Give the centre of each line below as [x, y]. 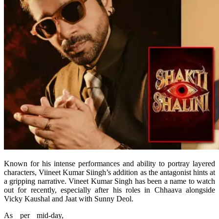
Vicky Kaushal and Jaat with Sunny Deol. [69, 198]
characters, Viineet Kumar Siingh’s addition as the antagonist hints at [109, 172]
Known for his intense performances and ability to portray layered [109, 163]
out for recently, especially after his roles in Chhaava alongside [109, 190]
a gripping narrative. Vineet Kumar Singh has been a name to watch [109, 181]
